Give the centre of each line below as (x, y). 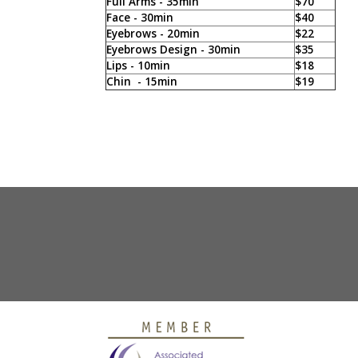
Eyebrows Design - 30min (175, 49)
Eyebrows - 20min (153, 33)
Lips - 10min (138, 65)
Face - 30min (139, 17)
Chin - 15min (141, 81)
